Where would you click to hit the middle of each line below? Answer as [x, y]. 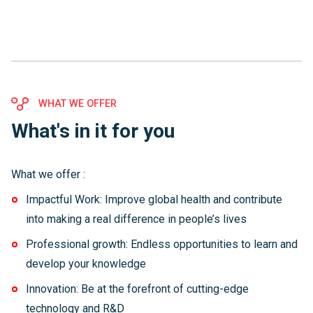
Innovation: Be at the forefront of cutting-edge [137, 289]
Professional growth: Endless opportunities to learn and [161, 244]
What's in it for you [93, 131]
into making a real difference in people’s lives [137, 219]
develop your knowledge [87, 264]
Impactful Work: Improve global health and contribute [154, 199]
